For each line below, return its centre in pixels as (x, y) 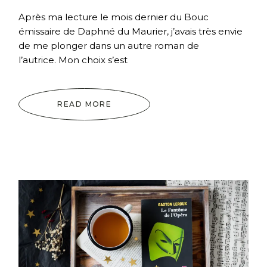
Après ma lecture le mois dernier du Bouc (114, 17)
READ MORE (85, 104)
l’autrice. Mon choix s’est (73, 60)
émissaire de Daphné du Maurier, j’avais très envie (131, 32)
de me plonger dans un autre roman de (109, 46)
